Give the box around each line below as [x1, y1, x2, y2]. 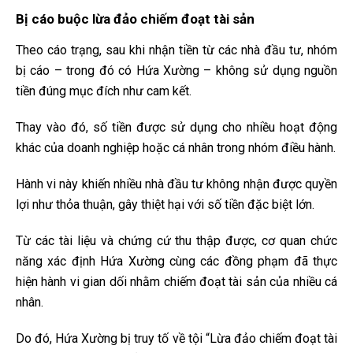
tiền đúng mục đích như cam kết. [16, 84, 191, 99]
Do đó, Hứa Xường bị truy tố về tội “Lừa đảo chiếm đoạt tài [16, 331, 337, 347]
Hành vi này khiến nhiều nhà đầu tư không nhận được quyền [16, 176, 337, 192]
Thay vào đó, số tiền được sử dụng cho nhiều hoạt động [16, 120, 337, 136]
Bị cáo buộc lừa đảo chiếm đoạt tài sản [16, 11, 255, 28]
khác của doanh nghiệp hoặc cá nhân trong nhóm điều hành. [16, 140, 336, 156]
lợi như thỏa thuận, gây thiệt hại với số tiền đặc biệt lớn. [16, 197, 314, 213]
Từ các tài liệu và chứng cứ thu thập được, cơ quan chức [16, 233, 337, 249]
